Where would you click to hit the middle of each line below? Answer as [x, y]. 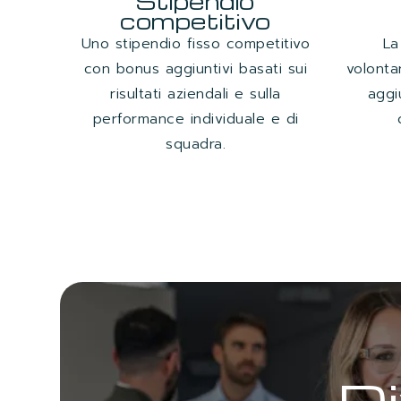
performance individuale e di [196, 119]
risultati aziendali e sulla [196, 94]
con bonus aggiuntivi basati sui [196, 69]
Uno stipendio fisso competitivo [196, 44]
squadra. [196, 145]
